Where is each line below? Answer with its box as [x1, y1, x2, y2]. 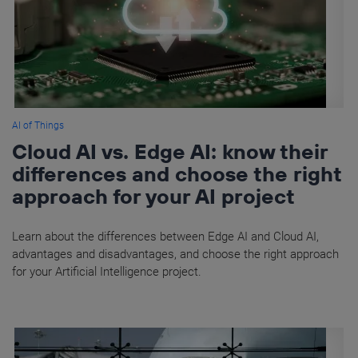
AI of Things [12, 120, 64, 132]
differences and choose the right [12, 161, 341, 188]
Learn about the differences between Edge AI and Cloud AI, [12, 229, 319, 245]
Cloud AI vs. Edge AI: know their [12, 138, 328, 165]
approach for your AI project [12, 183, 295, 210]
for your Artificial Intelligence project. [12, 265, 201, 280]
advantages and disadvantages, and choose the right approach [12, 247, 339, 262]
